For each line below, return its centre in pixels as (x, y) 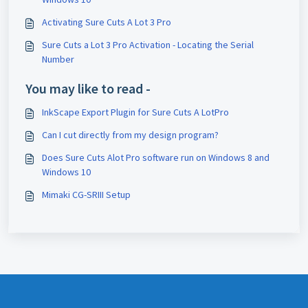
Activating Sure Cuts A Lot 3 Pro (107, 22)
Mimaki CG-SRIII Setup (86, 195)
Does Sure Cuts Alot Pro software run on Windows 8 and (156, 157)
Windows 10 (66, 172)
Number (58, 59)
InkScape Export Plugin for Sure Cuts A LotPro (135, 112)
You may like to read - (88, 88)
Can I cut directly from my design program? (130, 135)
